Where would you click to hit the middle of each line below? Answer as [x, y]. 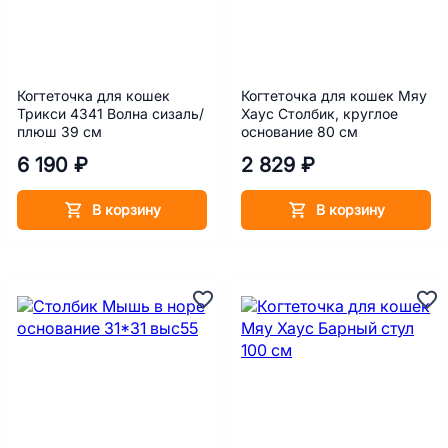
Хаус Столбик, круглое [319, 113]
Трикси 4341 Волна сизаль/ [110, 113]
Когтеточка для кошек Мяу [334, 95]
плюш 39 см [59, 131]
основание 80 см [299, 131]
